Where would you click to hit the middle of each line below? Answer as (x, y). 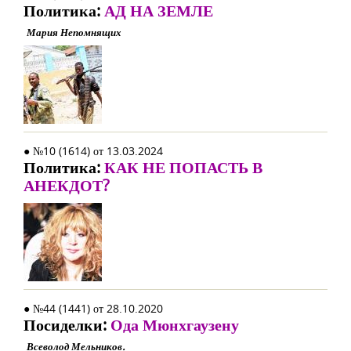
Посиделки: (67, 325)
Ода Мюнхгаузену (175, 325)
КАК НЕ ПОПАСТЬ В (183, 167)
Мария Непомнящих (74, 32)
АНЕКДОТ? (67, 185)
